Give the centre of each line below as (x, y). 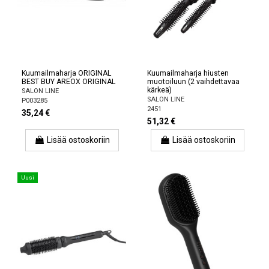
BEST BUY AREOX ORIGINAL (68, 81)
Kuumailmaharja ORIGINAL (66, 73)
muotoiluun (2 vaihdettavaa (193, 81)
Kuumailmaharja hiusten (188, 73)
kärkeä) (159, 90)
